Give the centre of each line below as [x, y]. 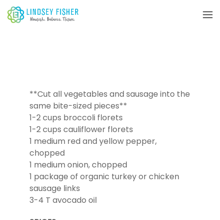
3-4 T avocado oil [63, 200]
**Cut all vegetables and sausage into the [110, 94]
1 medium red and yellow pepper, [93, 141]
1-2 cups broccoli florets [76, 118]
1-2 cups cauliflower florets [81, 129]
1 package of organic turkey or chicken [104, 177]
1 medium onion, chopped [78, 165]
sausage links [55, 188]
